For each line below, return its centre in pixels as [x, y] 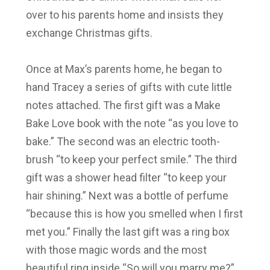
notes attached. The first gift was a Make [123, 105]
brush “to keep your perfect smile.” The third [131, 159]
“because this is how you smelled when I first [134, 213]
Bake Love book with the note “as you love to [132, 123]
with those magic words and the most [116, 250]
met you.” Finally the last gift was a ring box [127, 231]
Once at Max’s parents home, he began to [124, 69]
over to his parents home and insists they [124, 14]
